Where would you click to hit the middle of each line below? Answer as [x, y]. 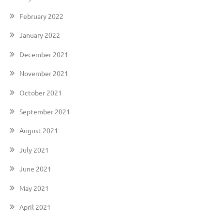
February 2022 [41, 16]
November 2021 [44, 73]
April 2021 [35, 207]
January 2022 [40, 35]
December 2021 [44, 54]
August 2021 [39, 131]
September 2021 [45, 112]
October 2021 [41, 92]
